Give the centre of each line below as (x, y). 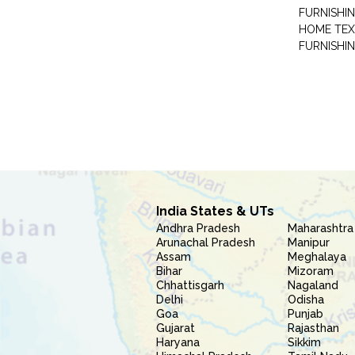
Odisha (306, 300)
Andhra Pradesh (198, 228)
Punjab (306, 314)
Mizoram (311, 271)
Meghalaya (317, 257)
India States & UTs (215, 211)
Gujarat (176, 328)
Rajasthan (314, 328)
